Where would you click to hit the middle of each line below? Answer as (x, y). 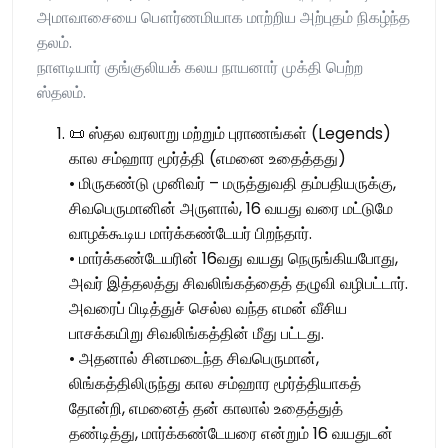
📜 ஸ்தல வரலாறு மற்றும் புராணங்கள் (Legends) (230, 134)
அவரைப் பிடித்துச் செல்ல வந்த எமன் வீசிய (208, 309)
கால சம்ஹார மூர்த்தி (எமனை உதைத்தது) (207, 159)
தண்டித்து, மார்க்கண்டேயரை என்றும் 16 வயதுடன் (231, 434)
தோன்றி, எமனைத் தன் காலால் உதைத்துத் (206, 409)
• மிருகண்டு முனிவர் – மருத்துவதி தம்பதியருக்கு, (232, 184)
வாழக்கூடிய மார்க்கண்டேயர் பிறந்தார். (190, 234)
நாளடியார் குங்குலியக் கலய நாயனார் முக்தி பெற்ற (200, 68)
